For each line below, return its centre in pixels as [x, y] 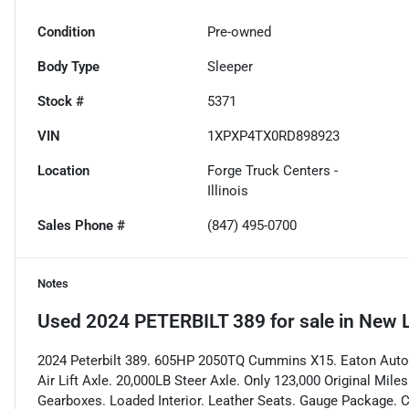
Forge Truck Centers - [273, 171]
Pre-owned [240, 32]
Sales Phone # [81, 226]
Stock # [61, 102]
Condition [66, 32]
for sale [300, 322]
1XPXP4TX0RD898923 [274, 136]
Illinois [228, 191]
